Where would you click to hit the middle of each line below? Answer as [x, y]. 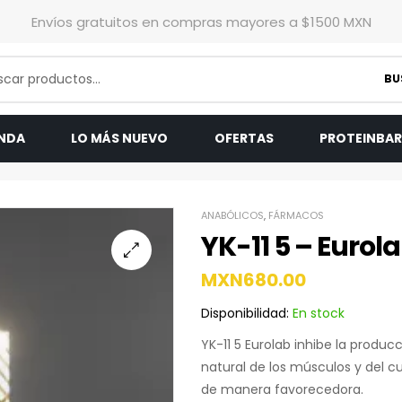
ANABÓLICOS [232, 215]
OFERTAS [244, 138]
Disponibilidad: [245, 313]
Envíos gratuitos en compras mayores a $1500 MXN [201, 22]
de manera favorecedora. [282, 389]
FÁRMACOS [296, 215]
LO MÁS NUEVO [120, 138]
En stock [317, 313]
